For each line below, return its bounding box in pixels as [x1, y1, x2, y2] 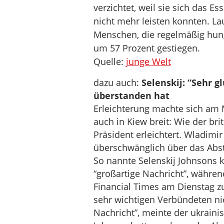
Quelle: [93, 55, 126, 67]
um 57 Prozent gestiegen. [93, 42, 200, 54]
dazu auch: [93, 76, 141, 88]
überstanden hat [93, 89, 169, 101]
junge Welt [125, 55, 171, 67]
